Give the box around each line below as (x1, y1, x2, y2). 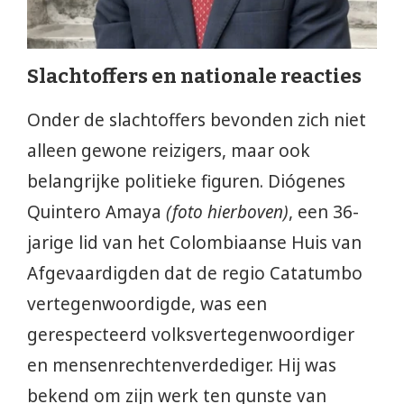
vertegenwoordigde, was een (27, 291, 267, 316)
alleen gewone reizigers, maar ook (27, 138, 310, 162)
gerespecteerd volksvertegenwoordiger (27, 322, 354, 346)
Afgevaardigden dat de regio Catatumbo (27, 261, 363, 285)
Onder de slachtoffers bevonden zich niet (27, 107, 366, 132)
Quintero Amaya (27, 199, 161, 224)
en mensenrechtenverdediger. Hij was (27, 353, 336, 377)
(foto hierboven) (161, 199, 289, 224)
